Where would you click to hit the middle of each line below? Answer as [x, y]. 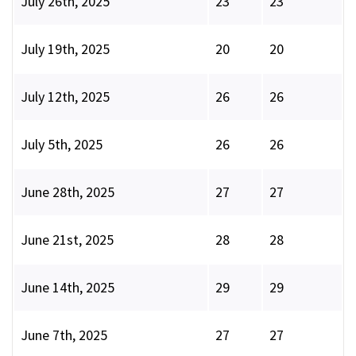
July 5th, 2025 [62, 145]
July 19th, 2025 [65, 49]
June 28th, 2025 [68, 192]
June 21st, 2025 [67, 240]
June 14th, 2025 [68, 288]
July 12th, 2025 [65, 97]
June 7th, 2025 [64, 335]
